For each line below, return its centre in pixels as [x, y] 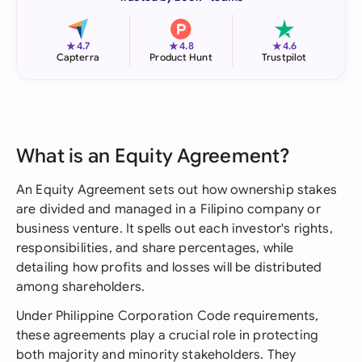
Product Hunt [181, 57]
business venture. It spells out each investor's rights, [175, 229]
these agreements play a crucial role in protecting [168, 335]
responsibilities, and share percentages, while [155, 248]
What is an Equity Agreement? [153, 156]
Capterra [78, 57]
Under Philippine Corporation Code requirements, [168, 316]
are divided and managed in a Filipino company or [168, 209]
